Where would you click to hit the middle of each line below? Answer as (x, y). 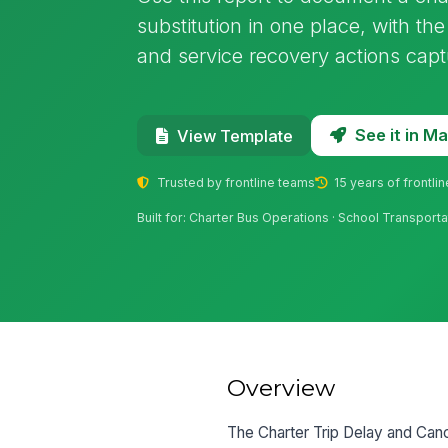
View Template (234, 135)
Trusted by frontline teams (234, 182)
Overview (281, 387)
